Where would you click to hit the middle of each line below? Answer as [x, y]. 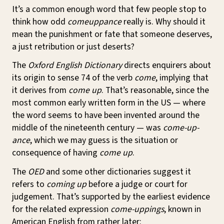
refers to [29, 184]
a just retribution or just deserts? [73, 46]
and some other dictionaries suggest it [117, 172]
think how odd [40, 21]
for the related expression [61, 209]
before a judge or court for [137, 184]
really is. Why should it [163, 21]
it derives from [40, 90]
